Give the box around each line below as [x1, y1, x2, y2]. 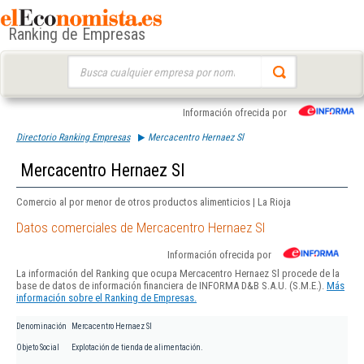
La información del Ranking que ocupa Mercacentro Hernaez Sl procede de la [16, 267, 340, 280]
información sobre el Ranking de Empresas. [16, 292, 197, 305]
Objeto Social [16, 343, 59, 353]
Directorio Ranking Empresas [16, 132, 130, 143]
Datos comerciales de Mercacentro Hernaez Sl [16, 219, 265, 236]
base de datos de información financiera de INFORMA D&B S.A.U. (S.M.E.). [16, 279, 327, 292]
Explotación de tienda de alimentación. [71, 343, 203, 353]
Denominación [16, 322, 67, 331]
